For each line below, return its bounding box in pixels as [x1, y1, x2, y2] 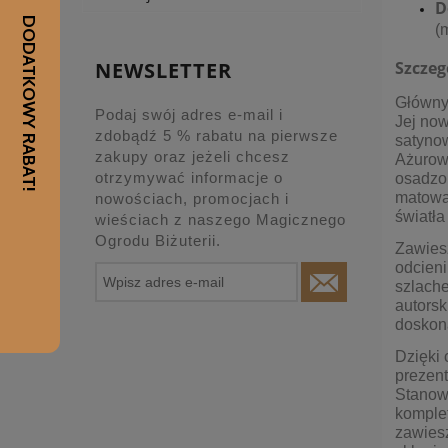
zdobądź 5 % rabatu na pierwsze [95, 127, 338, 145]
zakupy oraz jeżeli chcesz [95, 148, 290, 166]
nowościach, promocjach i [95, 190, 289, 208]
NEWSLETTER [95, 57, 232, 85]
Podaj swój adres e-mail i [95, 106, 283, 124]
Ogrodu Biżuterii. [95, 232, 221, 250]
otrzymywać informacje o [95, 169, 283, 187]
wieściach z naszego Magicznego [95, 211, 346, 229]
